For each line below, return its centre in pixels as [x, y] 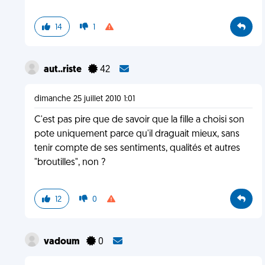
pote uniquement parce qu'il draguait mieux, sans [137, 134]
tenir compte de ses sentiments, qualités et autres [137, 148]
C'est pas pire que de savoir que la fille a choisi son [139, 120]
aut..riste [63, 70]
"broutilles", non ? [70, 163]
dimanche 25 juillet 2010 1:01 [84, 99]
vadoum [62, 242]
